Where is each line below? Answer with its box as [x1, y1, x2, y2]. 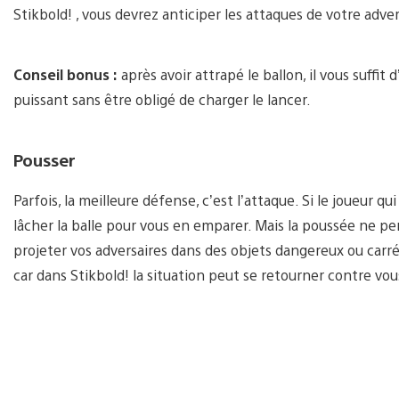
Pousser [13, 149, 76, 171]
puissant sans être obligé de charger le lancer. [13, 90, 311, 110]
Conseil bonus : [13, 65, 118, 85]
